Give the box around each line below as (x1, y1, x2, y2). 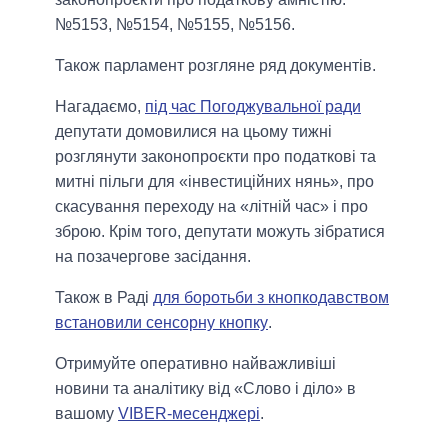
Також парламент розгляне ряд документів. (55, 57, 376, 75)
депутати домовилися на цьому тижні (55, 123, 332, 141)
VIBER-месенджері (118, 405, 260, 423)
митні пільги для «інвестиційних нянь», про (55, 173, 374, 191)
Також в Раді (55, 289, 153, 307)
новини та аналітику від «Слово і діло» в (55, 380, 356, 398)
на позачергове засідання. (55, 248, 251, 266)
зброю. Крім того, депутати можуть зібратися (55, 223, 385, 241)
